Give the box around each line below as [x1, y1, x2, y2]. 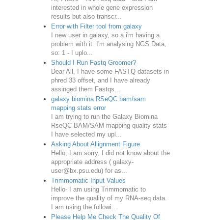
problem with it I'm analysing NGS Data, [51, 40, 166, 48]
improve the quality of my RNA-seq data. [51, 194, 167, 202]
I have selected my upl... [51, 130, 122, 138]
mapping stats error [51, 104, 106, 111]
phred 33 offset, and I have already [51, 76, 150, 84]
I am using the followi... [51, 203, 117, 211]
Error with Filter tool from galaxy [51, 22, 142, 30]
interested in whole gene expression [51, 3, 153, 11]
